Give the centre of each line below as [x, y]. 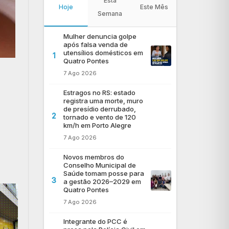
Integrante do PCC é [95, 221]
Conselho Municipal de [99, 165]
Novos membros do [94, 157]
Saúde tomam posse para [104, 173]
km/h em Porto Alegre [97, 125]
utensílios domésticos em [103, 52]
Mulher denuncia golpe [100, 36]
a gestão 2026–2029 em [102, 181]
